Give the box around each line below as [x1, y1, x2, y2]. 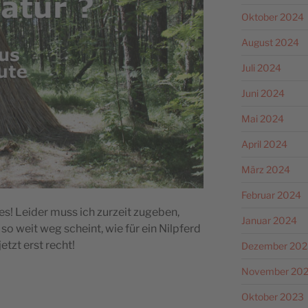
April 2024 [241, 137, 287, 150]
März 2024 [241, 163, 290, 175]
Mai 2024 [241, 112, 284, 124]
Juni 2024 [241, 87, 285, 99]
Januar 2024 [241, 214, 297, 226]
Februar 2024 [241, 188, 301, 201]
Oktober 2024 [241, 10, 304, 23]
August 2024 [241, 36, 299, 48]
